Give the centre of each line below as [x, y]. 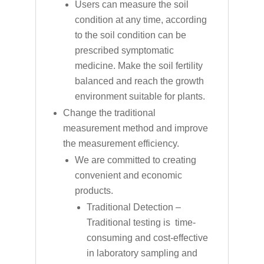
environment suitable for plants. [140, 96]
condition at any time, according [141, 19]
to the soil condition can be [130, 35]
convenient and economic [128, 175]
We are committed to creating [135, 160]
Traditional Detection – [133, 207]
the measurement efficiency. [121, 143]
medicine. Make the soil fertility [138, 65]
